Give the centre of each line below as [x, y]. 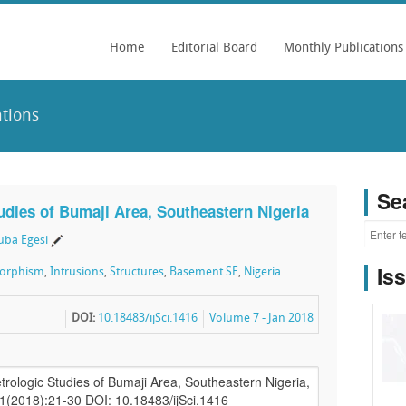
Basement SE [204, 272]
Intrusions [77, 272]
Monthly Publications [343, 48]
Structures [137, 272]
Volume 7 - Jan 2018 [262, 319]
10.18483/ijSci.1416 [148, 319]
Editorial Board [214, 48]
